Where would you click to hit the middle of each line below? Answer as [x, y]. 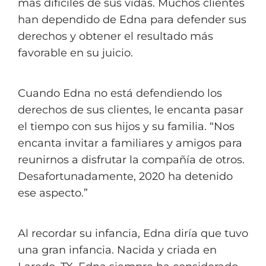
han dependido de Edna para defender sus [132, 20]
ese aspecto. [51, 193]
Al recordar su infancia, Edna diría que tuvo [133, 233]
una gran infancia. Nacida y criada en [117, 250]
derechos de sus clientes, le [92, 110]
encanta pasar [205, 110]
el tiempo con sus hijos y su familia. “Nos [126, 126]
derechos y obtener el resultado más [115, 36]
